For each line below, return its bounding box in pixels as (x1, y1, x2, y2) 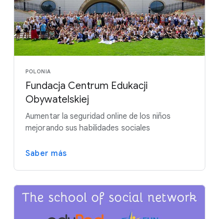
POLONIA (25, 67, 51, 75)
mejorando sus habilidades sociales (25, 123, 151, 133)
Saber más (25, 148, 67, 158)
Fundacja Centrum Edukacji (25, 79, 148, 92)
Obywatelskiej (25, 93, 89, 106)
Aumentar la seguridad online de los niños (25, 111, 171, 121)
